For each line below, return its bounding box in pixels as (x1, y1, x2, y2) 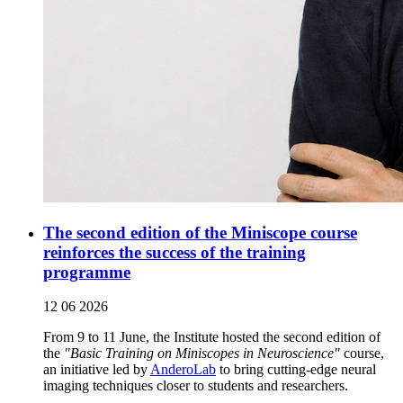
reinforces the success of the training (43, 242, 306, 262)
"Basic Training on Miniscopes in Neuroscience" (64, 345, 340, 362)
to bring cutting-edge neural (216, 362, 376, 378)
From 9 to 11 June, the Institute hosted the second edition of (43, 329, 381, 345)
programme (43, 262, 130, 282)
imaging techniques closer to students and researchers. (43, 378, 348, 394)
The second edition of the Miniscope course (43, 222, 357, 242)
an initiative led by (43, 362, 150, 378)
